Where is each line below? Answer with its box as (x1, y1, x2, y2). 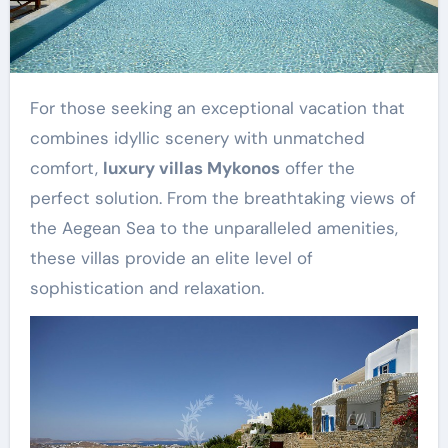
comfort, (29, 156, 103, 179)
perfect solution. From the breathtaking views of (29, 186, 416, 209)
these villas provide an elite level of (29, 246, 313, 269)
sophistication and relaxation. (29, 276, 264, 299)
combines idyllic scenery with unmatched (29, 126, 365, 149)
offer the (279, 156, 355, 179)
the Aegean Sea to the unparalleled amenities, (29, 216, 398, 239)
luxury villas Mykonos (102, 156, 280, 179)
